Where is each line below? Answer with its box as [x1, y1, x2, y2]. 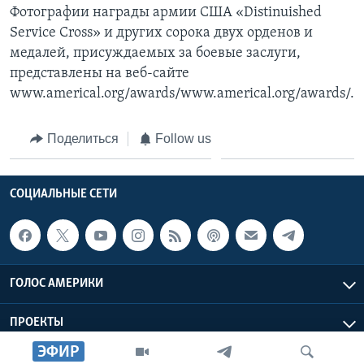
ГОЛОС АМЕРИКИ [10, 276, 103, 290]
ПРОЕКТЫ [10, 315, 63, 329]
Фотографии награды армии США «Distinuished [10, 4, 322, 20]
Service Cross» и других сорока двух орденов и [10, 24, 313, 41]
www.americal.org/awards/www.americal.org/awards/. [10, 85, 354, 102]
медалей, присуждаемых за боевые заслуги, [10, 45, 301, 61]
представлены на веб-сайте [10, 65, 189, 81]
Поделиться [46, 131, 119, 145]
